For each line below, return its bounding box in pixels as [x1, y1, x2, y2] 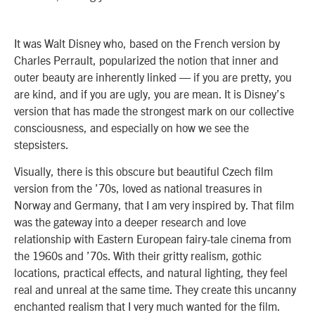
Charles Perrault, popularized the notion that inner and [14, 53, 278, 67]
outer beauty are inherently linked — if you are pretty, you [14, 70, 292, 84]
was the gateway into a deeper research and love [14, 214, 246, 229]
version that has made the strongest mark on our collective [14, 103, 294, 118]
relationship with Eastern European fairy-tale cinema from [14, 231, 291, 246]
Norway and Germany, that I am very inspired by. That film [14, 198, 294, 212]
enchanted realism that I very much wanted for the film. [14, 299, 283, 314]
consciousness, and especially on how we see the [14, 120, 249, 135]
